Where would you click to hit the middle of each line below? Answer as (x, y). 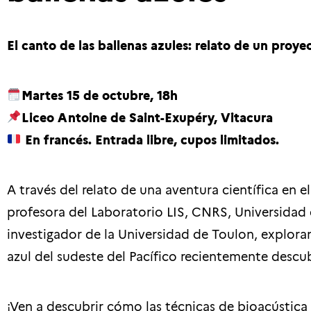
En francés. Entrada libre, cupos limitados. (150, 139)
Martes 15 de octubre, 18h (99, 94)
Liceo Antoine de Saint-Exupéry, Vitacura (147, 117)
